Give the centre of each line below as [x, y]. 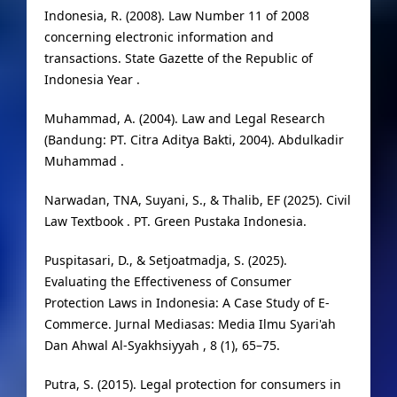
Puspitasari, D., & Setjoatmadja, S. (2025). [165, 261]
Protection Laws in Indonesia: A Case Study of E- [187, 303]
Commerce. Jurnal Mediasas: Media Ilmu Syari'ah [190, 324]
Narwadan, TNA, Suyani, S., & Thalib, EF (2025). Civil [197, 200]
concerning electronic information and [159, 37]
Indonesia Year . [92, 80]
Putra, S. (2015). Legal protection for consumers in [192, 385]
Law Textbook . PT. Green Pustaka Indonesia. [175, 222]
